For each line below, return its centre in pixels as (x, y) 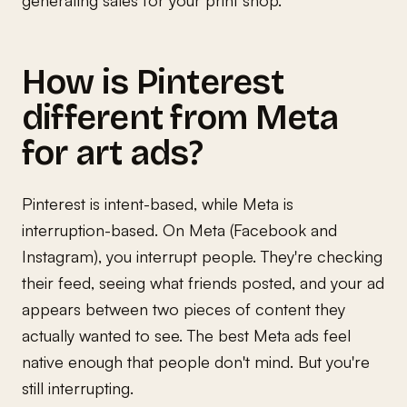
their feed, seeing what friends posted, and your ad (203, 282)
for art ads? (112, 153)
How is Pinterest (153, 82)
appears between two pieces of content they (184, 308)
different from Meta (180, 117)
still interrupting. (78, 387)
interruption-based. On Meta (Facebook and (179, 229)
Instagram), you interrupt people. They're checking (202, 256)
